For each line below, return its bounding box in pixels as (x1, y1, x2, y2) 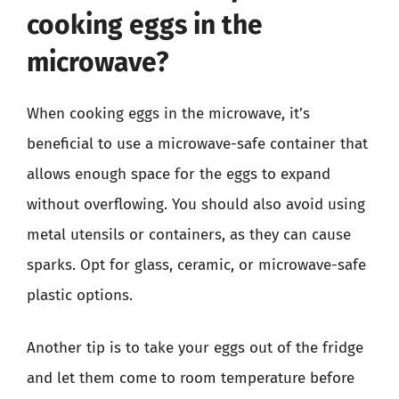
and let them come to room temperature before (27, 369, 354, 387)
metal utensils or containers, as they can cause (27, 224, 351, 244)
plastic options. (27, 285, 133, 305)
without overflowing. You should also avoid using (27, 194, 365, 214)
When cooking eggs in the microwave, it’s (27, 103, 310, 123)
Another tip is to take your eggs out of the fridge (27, 338, 363, 357)
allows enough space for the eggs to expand (27, 164, 330, 183)
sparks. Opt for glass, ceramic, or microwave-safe (27, 255, 366, 274)
